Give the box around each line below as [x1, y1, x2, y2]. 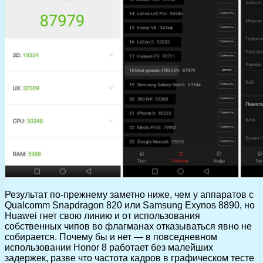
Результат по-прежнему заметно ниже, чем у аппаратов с [5, 189, 254, 200]
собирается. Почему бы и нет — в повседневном [5, 231, 217, 242]
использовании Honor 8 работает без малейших [5, 242, 213, 252]
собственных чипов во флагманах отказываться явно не [5, 221, 252, 231]
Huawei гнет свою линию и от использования [5, 210, 200, 221]
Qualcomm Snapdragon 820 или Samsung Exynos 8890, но [5, 200, 255, 210]
